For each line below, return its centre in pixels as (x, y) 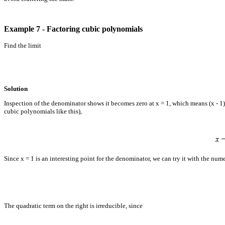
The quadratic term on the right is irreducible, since (73, 205)
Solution (16, 88)
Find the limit (23, 45)
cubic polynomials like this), (43, 111)
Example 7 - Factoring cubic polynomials (73, 29)
